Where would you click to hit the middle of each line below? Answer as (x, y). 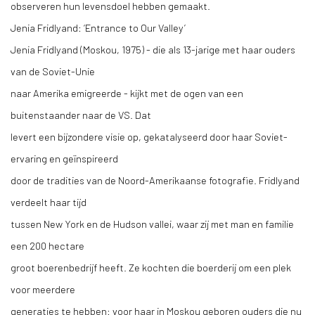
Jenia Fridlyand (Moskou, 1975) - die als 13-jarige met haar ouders (153, 49)
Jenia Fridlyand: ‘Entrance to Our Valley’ (98, 27)
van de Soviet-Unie (53, 71)
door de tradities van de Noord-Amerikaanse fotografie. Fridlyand (155, 180)
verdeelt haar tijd (49, 202)
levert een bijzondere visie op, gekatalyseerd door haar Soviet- (149, 136)
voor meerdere (43, 289)
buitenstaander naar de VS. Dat (81, 115)
